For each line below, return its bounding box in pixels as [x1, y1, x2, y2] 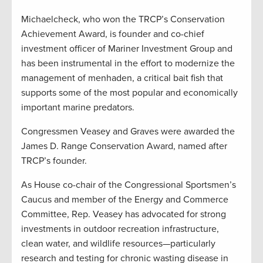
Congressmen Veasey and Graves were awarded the [21, 126, 235, 138]
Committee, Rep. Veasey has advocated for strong [21, 208, 226, 221]
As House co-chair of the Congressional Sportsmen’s [21, 179, 236, 191]
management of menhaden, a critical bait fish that [21, 72, 223, 85]
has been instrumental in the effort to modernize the [21, 58, 235, 70]
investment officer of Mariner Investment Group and [21, 43, 232, 55]
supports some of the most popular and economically [21, 87, 238, 99]
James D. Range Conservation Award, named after [21, 140, 227, 153]
